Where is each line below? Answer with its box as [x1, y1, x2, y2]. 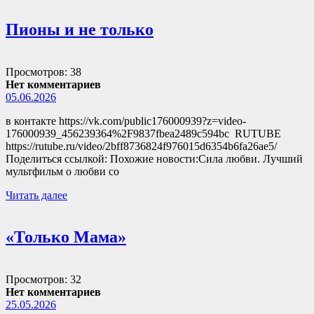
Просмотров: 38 [6, 65, 81, 78]
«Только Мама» [6, 228, 126, 247]
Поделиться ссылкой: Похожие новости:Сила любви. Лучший [6, 152, 303, 165]
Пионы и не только [6, 20, 153, 39]
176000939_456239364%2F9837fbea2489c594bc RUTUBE [6, 127, 281, 139]
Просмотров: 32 [6, 273, 81, 286]
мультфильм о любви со [6, 165, 119, 177]
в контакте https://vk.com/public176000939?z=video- [6, 114, 246, 127]
